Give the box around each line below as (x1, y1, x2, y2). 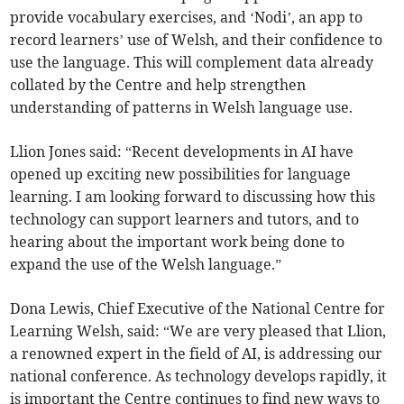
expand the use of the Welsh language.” (10, 255, 282, 274)
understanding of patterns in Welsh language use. (10, 98, 353, 117)
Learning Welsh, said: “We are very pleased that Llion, (10, 322, 387, 341)
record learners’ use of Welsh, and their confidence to (10, 31, 383, 50)
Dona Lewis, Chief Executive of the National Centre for (10, 299, 386, 318)
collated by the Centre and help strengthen (10, 76, 307, 95)
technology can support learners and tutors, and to (10, 210, 360, 229)
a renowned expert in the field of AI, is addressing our (10, 344, 383, 363)
